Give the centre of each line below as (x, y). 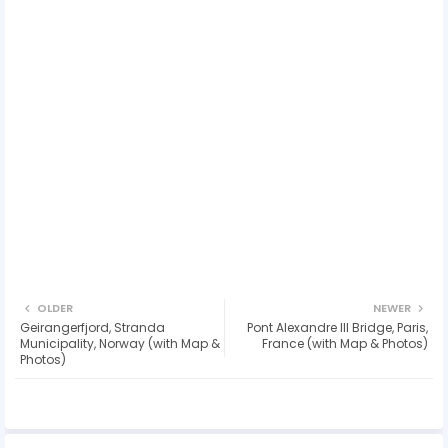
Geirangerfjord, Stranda (92, 327)
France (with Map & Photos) (345, 343)
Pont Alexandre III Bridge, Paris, (337, 327)
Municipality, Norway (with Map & (120, 343)
